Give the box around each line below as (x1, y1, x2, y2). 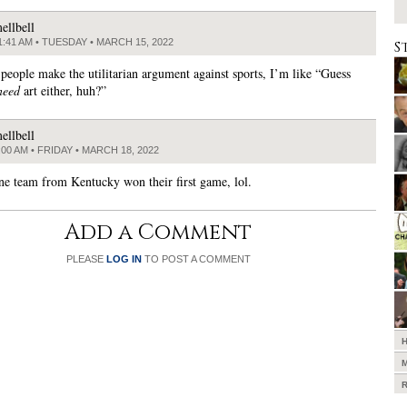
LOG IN (105, 253, 142, 265)
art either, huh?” (20, 82, 106, 100)
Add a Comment (65, 218, 252, 248)
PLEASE (65, 253, 106, 265)
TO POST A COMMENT (141, 253, 251, 265)
